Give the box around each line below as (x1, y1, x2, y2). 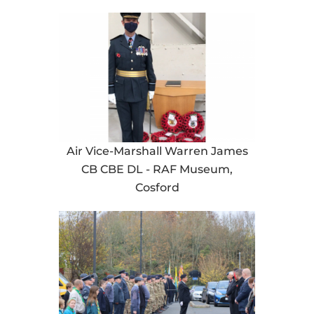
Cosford (135, 181, 179, 195)
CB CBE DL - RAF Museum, (81, 163, 233, 177)
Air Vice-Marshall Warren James (66, 144, 248, 158)
